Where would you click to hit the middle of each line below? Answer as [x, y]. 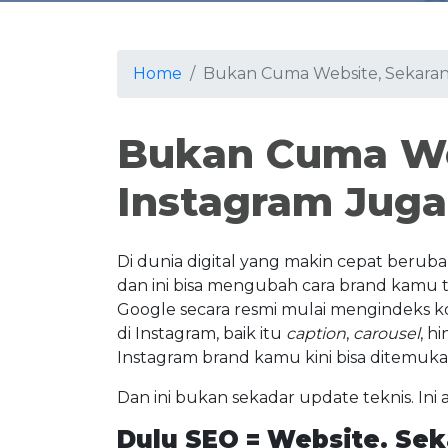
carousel [386, 333]
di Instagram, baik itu [201, 333]
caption [316, 333]
